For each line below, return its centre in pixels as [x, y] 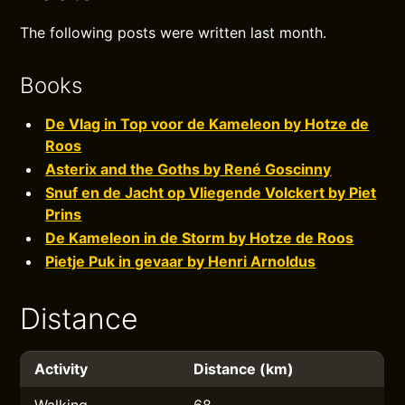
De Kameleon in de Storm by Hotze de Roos [200, 238]
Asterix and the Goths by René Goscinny [188, 169]
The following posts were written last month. [174, 33]
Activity [61, 369]
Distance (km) [244, 369]
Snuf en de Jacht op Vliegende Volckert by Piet [211, 193]
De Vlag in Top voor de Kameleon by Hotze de [207, 124]
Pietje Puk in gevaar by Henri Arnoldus [181, 261]
